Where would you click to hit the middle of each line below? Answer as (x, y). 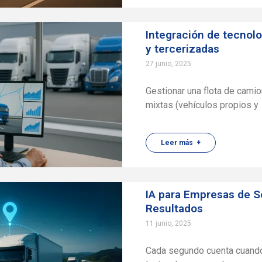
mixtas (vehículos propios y (202, 105)
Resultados (175, 208)
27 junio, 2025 (169, 64)
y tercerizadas (183, 49)
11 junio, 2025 (169, 223)
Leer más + (181, 143)
